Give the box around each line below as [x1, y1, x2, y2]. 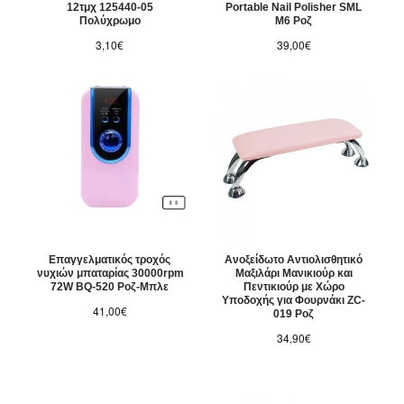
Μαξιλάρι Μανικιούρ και [234, 267, 353, 280]
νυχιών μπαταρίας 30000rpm [36, 267, 184, 280]
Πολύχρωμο [78, 14, 141, 28]
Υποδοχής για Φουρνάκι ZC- [222, 294, 366, 308]
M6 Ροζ [275, 14, 313, 28]
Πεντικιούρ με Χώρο [243, 280, 344, 294]
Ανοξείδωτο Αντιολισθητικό [225, 253, 363, 267]
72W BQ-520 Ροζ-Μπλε [50, 280, 170, 294]
